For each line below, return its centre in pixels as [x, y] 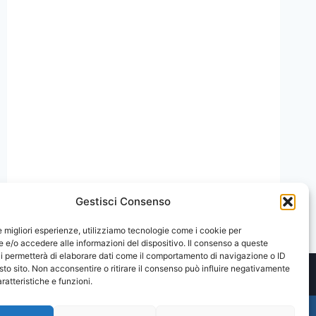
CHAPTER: [119, 62]
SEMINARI [118, 17]
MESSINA [116, 47]
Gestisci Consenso [123, 201]
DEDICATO [120, 121]
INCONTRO [121, 106]
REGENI [111, 195]
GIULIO [111, 180]
